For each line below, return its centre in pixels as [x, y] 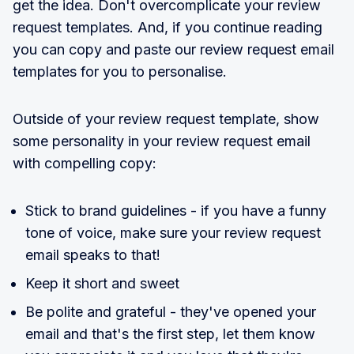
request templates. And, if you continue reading [168, 28]
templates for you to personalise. [120, 72]
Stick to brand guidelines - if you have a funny [176, 211]
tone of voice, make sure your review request [173, 233]
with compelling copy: [85, 164]
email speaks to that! [93, 255]
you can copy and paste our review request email [173, 50]
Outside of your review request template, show [166, 119]
